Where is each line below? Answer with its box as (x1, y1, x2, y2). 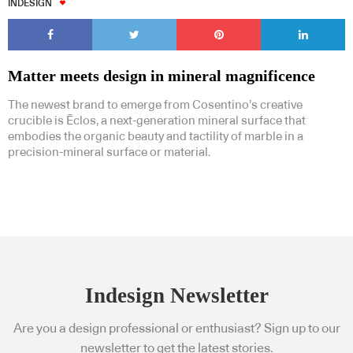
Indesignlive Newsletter (32, 214, 141, 225)
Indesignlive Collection (162, 214, 268, 225)
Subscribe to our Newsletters (24, 107, 218, 125)
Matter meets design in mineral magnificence (8, 67, 315, 85)
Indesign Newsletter (84, 284, 269, 308)
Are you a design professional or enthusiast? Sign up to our (13, 322, 340, 336)
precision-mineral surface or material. (8, 147, 210, 159)
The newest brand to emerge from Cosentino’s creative (8, 99, 303, 112)
